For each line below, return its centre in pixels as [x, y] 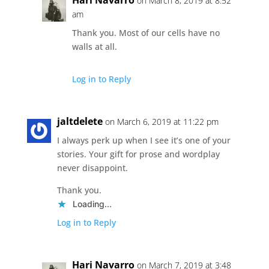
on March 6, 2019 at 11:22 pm [162, 121]
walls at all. [94, 46]
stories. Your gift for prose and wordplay [138, 154]
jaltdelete [80, 121]
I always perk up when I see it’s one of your [144, 140]
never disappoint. [92, 168]
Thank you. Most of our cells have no [146, 32]
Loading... [92, 204]
